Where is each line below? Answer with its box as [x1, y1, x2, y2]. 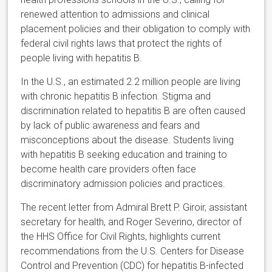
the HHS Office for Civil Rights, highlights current [21, 230, 221, 242]
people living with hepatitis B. [21, 52, 145, 64]
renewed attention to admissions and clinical [21, 8, 210, 20]
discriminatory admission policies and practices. [21, 177, 226, 189]
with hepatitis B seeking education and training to [21, 148, 228, 160]
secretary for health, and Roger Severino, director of [21, 216, 242, 228]
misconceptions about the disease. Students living [21, 134, 234, 146]
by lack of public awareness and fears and [21, 119, 200, 131]
